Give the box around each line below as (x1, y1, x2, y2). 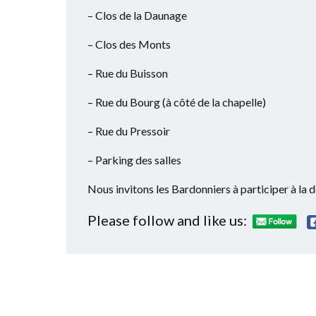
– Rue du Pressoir (87, 123, 170, 138)
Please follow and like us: (87, 211, 247, 229)
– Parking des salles (87, 152, 181, 166)
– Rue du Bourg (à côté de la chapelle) (87, 95, 266, 109)
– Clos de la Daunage (87, 8, 187, 22)
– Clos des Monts (87, 37, 171, 51)
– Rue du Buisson (87, 66, 168, 80)
